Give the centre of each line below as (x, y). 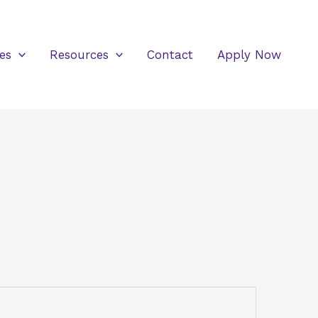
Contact (170, 54)
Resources (79, 54)
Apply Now (249, 54)
